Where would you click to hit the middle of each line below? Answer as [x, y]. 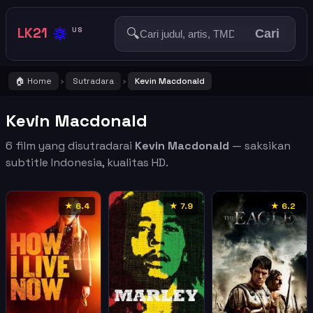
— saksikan [260, 146]
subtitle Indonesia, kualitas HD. [87, 162]
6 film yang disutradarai [70, 146]
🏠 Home [34, 81]
